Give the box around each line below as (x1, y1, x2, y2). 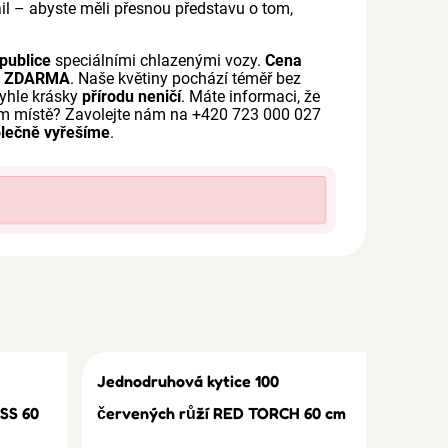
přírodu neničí (82, 87, 182, 106)
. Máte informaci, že (181, 87, 321, 106)
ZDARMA (4, 69, 71, 88)
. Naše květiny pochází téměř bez (70, 69, 302, 88)
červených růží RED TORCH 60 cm (97, 403, 347, 423)
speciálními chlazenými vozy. (51, 51, 266, 70)
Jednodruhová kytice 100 (97, 371, 280, 391)
